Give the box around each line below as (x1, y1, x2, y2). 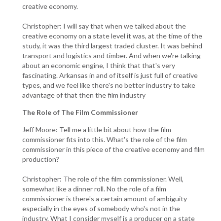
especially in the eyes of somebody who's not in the (22, 204, 180, 213)
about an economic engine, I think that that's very (22, 61, 175, 70)
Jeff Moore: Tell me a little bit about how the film (22, 125, 171, 134)
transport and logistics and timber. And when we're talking (22, 51, 201, 60)
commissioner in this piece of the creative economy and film (22, 145, 205, 153)
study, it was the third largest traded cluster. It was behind (22, 41, 202, 50)
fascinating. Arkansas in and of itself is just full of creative (22, 71, 198, 79)
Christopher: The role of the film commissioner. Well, (22, 174, 184, 183)
